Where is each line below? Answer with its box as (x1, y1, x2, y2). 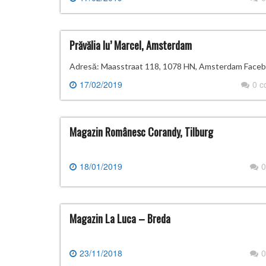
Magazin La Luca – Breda (69, 211, 170, 227)
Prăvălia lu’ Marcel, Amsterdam (69, 37, 192, 53)
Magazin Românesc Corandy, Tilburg (69, 124, 213, 140)
